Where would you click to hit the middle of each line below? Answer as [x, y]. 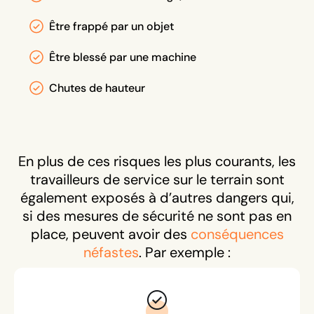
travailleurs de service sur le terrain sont [157, 179]
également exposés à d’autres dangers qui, [157, 198]
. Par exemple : [185, 252]
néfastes [111, 252]
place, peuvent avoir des [110, 234]
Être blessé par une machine [123, 57]
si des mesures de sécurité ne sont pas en [157, 216]
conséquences [237, 234]
